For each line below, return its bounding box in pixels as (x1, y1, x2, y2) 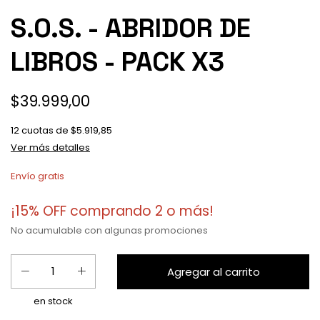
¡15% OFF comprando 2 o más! (11, 201, 214, 221)
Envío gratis (11, 169, 64, 184)
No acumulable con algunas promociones (11, 224, 208, 238)
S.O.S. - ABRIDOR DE (11, 11, 251, 46)
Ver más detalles (11, 141, 90, 155)
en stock (34, 294, 74, 309)
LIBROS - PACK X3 (11, 45, 224, 79)
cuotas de (21, 124, 71, 138)
